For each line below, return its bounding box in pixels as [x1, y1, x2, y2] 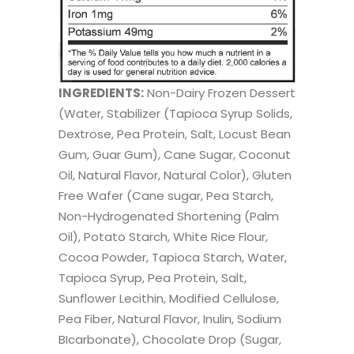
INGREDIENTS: [58, 85, 144, 102]
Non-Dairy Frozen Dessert [144, 85, 296, 102]
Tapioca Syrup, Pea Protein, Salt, [58, 269, 247, 287]
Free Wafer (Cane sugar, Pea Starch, [58, 187, 273, 205]
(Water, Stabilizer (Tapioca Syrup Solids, [58, 105, 292, 122]
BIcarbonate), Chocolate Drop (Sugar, [58, 331, 281, 348]
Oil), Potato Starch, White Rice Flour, [58, 228, 268, 246]
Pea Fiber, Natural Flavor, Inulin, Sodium [58, 311, 281, 328]
